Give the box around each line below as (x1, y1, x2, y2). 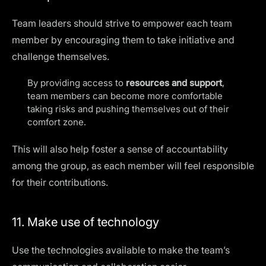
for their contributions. (12, 176, 108, 188)
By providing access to (27, 77, 126, 88)
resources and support (126, 77, 222, 88)
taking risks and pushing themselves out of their (27, 103, 229, 115)
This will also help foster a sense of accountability (12, 143, 228, 155)
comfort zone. (27, 116, 86, 128)
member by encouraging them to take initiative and (12, 34, 235, 46)
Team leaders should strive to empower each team (12, 17, 232, 29)
